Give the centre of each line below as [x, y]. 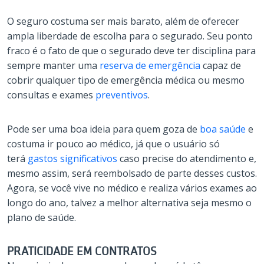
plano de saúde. [42, 217]
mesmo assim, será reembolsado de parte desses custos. [132, 173]
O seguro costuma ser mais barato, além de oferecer [123, 21]
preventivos [122, 95]
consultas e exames [51, 95]
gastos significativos [72, 158]
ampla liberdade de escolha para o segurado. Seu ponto [130, 36]
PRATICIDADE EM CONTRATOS [82, 251]
